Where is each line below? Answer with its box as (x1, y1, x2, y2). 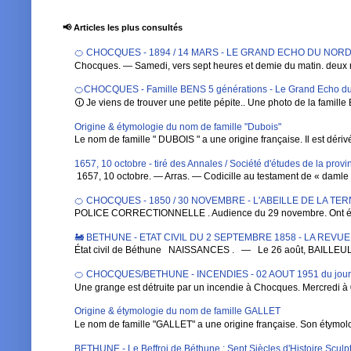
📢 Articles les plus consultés (63, 22, 183, 32)
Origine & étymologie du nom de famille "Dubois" (74, 121, 281, 132)
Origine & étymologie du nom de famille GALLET (74, 306, 280, 317)
